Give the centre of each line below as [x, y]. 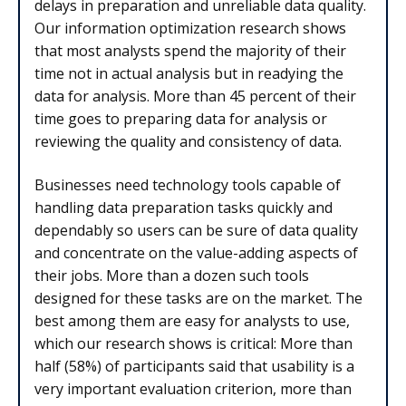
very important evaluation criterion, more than [193, 388]
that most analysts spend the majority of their [190, 51]
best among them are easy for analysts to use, [192, 320]
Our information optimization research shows [190, 29]
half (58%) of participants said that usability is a [194, 366]
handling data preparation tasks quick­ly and [184, 207]
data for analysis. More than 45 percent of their [195, 97]
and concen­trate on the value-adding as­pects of [196, 252]
